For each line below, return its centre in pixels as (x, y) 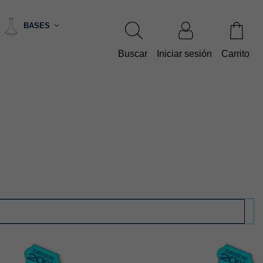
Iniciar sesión (184, 54)
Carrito (235, 54)
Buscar (133, 54)
